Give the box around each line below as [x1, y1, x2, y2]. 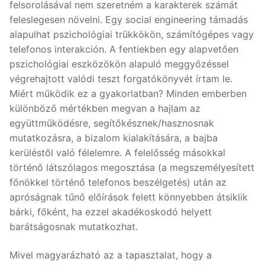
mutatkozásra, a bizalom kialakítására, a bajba [9, 131, 218, 144]
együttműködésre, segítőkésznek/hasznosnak [9, 117, 214, 129]
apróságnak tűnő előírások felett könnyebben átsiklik [9, 190, 248, 203]
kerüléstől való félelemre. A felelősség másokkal [9, 146, 225, 159]
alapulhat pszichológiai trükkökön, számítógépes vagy [9, 28, 254, 40]
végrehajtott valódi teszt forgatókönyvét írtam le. [9, 72, 232, 85]
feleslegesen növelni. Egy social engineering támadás [9, 13, 248, 25]
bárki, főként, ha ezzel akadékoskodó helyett [9, 205, 212, 218]
